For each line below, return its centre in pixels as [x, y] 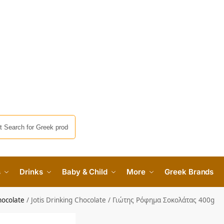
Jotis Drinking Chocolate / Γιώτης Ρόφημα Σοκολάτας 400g [123, 200]
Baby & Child [85, 172]
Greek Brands [189, 172]
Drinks [31, 172]
